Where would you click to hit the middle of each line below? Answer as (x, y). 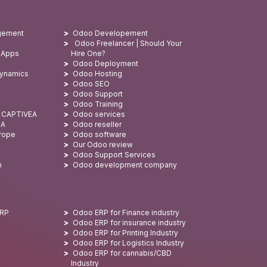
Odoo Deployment (105, 63)
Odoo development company (125, 165)
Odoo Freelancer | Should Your (127, 43)
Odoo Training (97, 104)
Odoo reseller (97, 124)
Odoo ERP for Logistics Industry (128, 243)
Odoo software (99, 134)
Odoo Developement (110, 33)
